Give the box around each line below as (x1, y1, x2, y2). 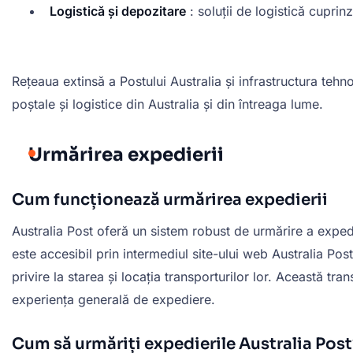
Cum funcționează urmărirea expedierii (12, 189, 328, 210)
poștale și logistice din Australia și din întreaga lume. (12, 95, 323, 112)
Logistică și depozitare (50, 3, 186, 20)
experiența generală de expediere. (12, 291, 215, 307)
